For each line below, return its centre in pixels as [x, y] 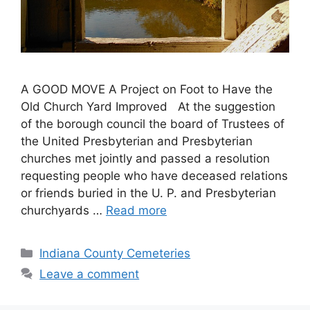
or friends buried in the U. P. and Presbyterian [148, 193]
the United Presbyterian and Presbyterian [137, 141]
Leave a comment [90, 274]
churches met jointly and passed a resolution [145, 158]
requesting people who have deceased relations [154, 176]
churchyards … [63, 210]
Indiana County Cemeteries [115, 253]
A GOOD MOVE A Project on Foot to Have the [147, 89]
